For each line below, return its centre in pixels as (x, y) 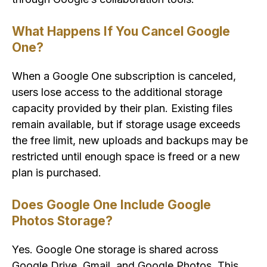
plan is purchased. (57, 173)
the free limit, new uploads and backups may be (130, 141)
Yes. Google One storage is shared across (115, 250)
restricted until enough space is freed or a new (126, 157)
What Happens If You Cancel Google (121, 32)
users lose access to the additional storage (117, 92)
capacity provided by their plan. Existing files (122, 108)
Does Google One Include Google (111, 205)
